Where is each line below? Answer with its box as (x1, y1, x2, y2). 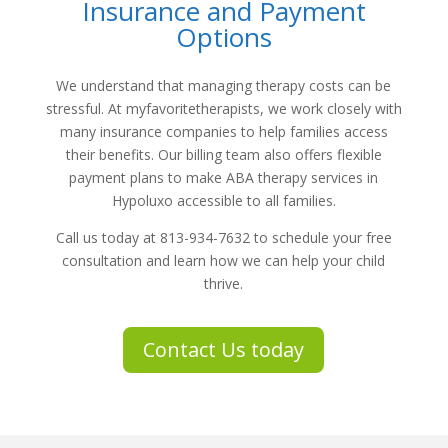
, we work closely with (259, 98, 402, 118)
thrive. (204, 273, 244, 293)
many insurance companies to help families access (59, 121, 388, 141)
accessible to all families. (172, 190, 336, 210)
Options (175, 18, 272, 55)
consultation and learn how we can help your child (62, 250, 386, 270)
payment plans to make (69, 167, 227, 187)
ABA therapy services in (226, 167, 379, 187)
